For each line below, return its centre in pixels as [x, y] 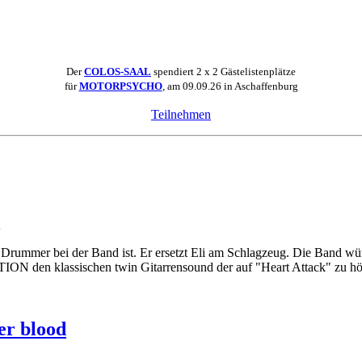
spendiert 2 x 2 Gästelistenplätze [223, 72]
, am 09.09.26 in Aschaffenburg [230, 86]
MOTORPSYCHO [120, 86]
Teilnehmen [181, 115]
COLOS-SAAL [118, 72]
